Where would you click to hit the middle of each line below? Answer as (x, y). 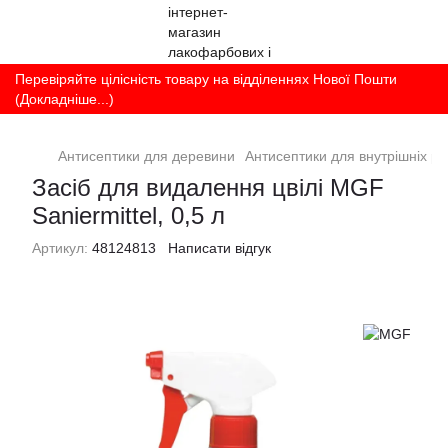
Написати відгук (219, 248)
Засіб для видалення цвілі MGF (208, 187)
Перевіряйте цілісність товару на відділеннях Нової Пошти (206, 79)
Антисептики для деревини (146, 156)
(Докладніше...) (64, 99)
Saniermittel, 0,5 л (128, 215)
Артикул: (60, 248)
